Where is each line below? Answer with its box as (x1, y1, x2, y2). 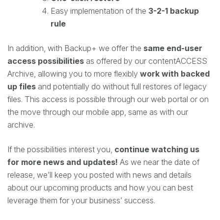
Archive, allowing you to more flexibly (7, 68, 140, 79)
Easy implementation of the (51, 5, 148, 16)
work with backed (140, 68, 210, 79)
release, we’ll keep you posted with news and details (7, 169, 192, 180)
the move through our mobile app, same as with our (7, 107, 188, 117)
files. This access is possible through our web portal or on (7, 94, 209, 104)
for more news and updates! (7, 157, 118, 167)
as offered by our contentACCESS (84, 55, 207, 66)
